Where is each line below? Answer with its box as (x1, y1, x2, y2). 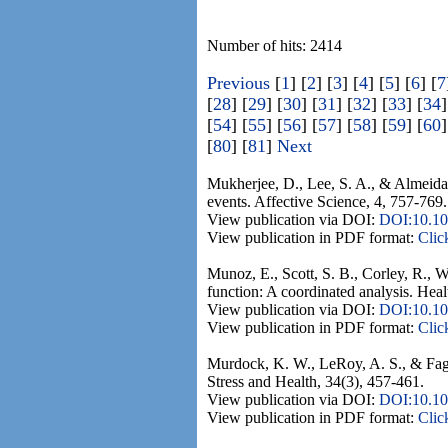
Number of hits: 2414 (207, 37, 342, 55)
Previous (207, 73, 270, 94)
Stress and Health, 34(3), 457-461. (207, 373, 424, 391)
